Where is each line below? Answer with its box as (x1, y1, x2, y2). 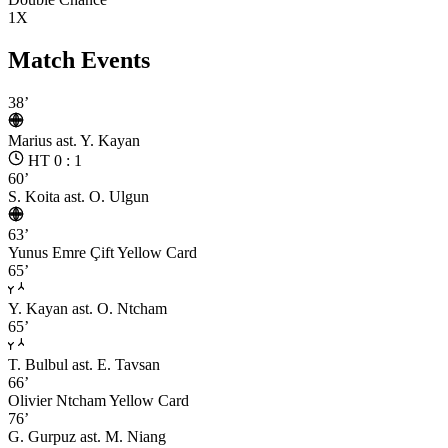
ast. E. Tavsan (72, 355, 160, 373)
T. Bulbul (8, 355, 68, 373)
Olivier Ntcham (8, 391, 106, 409)
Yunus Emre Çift (8, 243, 114, 261)
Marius (8, 131, 52, 149)
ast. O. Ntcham (72, 299, 167, 317)
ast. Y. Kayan (56, 131, 140, 149)
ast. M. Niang (80, 427, 166, 445)
